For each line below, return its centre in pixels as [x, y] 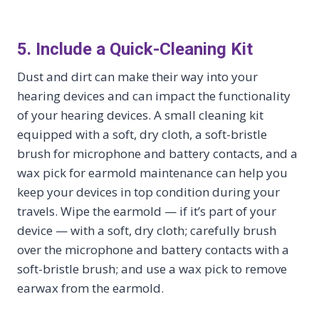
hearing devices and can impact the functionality [154, 96]
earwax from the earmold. [90, 288]
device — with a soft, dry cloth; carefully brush [147, 231]
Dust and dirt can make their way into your [137, 77]
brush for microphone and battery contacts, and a [157, 154]
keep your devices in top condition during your [148, 192]
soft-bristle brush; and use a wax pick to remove [152, 269]
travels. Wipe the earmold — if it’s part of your [147, 211]
